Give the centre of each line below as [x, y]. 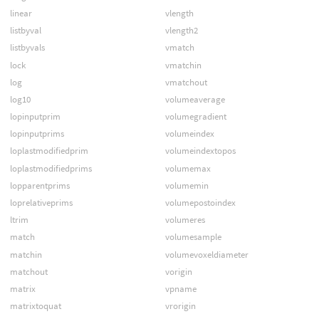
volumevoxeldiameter [206, 254]
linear [21, 13]
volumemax [188, 168]
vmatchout [186, 82]
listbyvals [27, 48]
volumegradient [195, 117]
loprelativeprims [41, 203]
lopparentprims [40, 185]
